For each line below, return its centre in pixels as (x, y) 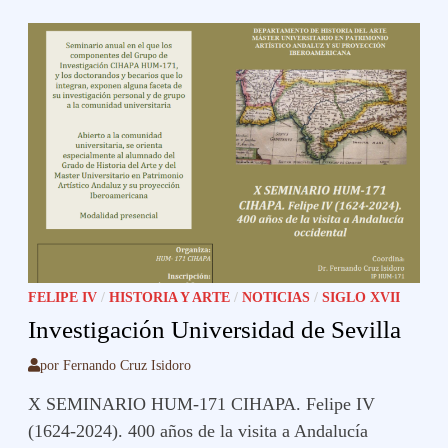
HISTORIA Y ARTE (170, 297)
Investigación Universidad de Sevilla (215, 329)
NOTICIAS (276, 297)
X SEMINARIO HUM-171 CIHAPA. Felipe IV (202, 403)
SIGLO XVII (361, 297)
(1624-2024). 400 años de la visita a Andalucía (198, 430)
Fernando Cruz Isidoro (127, 365)
